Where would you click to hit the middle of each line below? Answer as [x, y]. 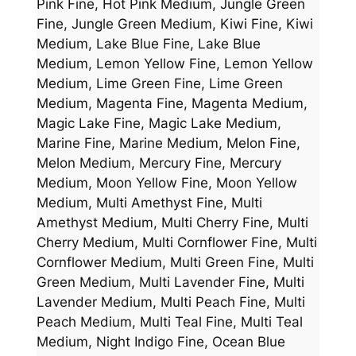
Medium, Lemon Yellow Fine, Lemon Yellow [174, 64]
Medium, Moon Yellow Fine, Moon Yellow [166, 183]
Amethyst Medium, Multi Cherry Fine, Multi [172, 223]
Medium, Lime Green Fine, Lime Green [159, 84]
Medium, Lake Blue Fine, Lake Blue [148, 44]
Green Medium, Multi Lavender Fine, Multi [170, 282]
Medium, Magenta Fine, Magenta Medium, [172, 104]
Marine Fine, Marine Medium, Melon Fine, [168, 143]
